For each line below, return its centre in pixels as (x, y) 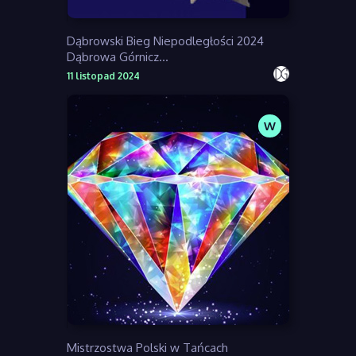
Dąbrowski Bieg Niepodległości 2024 (165, 41)
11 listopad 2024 (103, 76)
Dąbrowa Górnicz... (118, 57)
